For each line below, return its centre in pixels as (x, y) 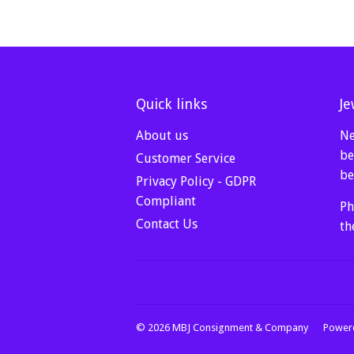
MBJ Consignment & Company (240, 327)
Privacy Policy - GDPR (196, 181)
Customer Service (186, 158)
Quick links (171, 104)
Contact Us (167, 224)
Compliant (166, 201)
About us (162, 135)
